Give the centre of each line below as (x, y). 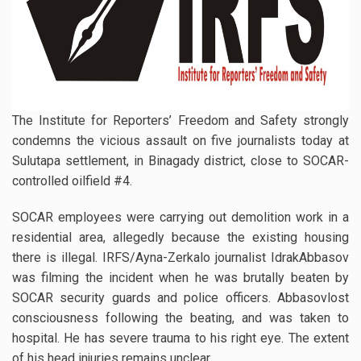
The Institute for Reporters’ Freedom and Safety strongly (180, 121)
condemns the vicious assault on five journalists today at (180, 141)
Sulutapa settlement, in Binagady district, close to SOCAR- (180, 161)
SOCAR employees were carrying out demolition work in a (180, 218)
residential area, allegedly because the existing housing (180, 238)
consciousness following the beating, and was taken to (180, 318)
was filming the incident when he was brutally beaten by (180, 278)
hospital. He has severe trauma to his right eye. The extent (180, 338)
